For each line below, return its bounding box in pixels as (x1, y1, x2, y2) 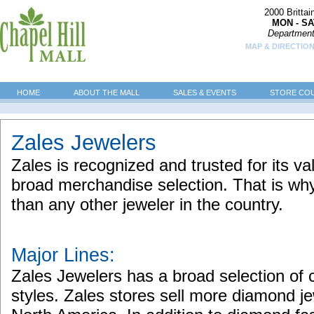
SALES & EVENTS (173, 88, 236, 97)
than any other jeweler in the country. (11, 195, 283, 214)
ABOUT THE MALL (74, 88, 139, 97)
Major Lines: (11, 245, 115, 266)
